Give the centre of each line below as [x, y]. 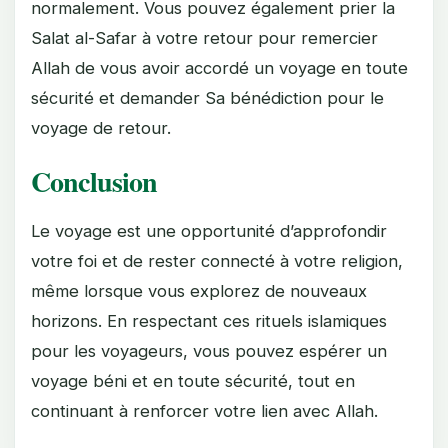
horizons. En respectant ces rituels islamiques [209, 320]
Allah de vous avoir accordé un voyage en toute [219, 67]
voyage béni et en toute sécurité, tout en [193, 380]
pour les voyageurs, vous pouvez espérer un [209, 350]
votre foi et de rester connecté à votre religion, [217, 260]
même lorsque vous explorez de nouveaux [199, 290]
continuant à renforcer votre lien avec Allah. [204, 410]
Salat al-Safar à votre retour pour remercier [204, 37]
